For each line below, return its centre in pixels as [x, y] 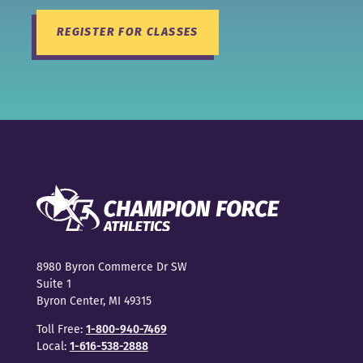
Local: [53, 347]
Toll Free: [61, 330]
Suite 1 [53, 284]
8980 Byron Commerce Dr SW [111, 267]
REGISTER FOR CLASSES [127, 32]
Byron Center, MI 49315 [94, 301]
